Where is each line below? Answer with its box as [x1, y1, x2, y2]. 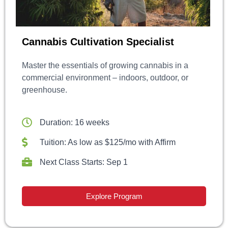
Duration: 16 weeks [40, 118, 109, 127]
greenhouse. [22, 85, 67, 94]
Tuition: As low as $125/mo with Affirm [40, 137, 176, 147]
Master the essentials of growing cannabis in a [22, 61, 188, 70]
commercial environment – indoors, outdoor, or [22, 73, 188, 82]
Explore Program [85, 191, 142, 201]
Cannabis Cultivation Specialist [22, 36, 174, 47]
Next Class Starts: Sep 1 [40, 157, 128, 166]
